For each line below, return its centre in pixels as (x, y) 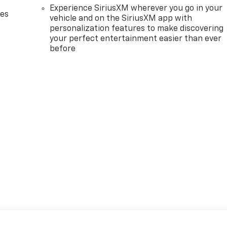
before (63, 49)
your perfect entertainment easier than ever (136, 39)
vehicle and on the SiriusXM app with (121, 18)
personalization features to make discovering (137, 29)
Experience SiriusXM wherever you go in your (136, 8)
